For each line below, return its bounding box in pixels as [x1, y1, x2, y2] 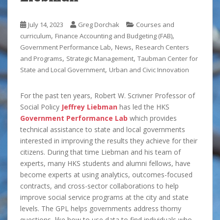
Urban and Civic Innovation [109, 65, 189, 75]
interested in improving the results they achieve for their [20, 136, 197, 146]
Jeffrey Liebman [61, 102, 117, 112]
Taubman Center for [137, 54, 198, 63]
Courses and [136, 20, 174, 29]
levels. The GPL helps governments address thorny [20, 204, 181, 214]
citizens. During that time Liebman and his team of [20, 147, 181, 157]
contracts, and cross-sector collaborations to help [20, 181, 179, 191]
